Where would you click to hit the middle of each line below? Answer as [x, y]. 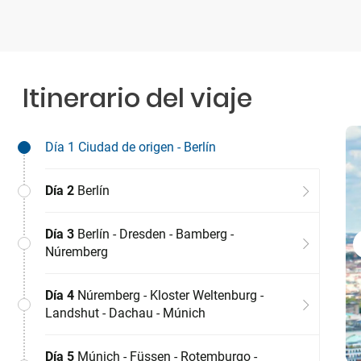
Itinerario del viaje [137, 98]
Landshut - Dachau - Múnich [125, 313]
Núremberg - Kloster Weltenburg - [169, 295]
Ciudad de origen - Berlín [145, 147]
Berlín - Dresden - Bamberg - [154, 234]
